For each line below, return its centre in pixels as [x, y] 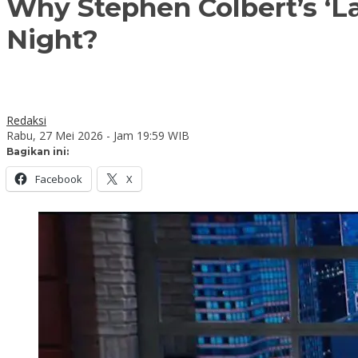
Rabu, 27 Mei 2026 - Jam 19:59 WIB [98, 135]
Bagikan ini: [38, 151]
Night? [52, 40]
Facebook [59, 179]
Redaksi [26, 120]
